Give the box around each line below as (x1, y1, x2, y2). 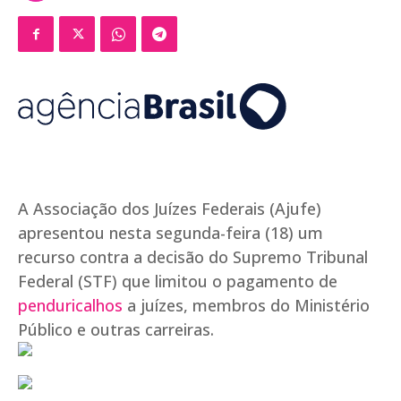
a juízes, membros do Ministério (123, 294, 370, 317)
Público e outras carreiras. (18, 319, 218, 341)
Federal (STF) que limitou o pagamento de (18, 270, 337, 293)
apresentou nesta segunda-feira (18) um (18, 222, 323, 244)
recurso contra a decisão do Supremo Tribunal (18, 246, 368, 269)
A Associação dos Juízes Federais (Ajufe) (18, 198, 321, 220)
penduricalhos (18, 294, 123, 317)
